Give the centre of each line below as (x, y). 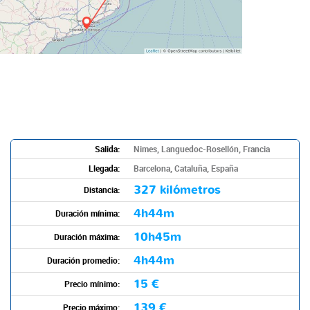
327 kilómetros (177, 190)
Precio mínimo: (92, 283)
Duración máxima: (87, 236)
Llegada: (104, 168)
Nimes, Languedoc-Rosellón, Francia (202, 148)
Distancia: (102, 189)
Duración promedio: (83, 260)
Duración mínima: (88, 213)
